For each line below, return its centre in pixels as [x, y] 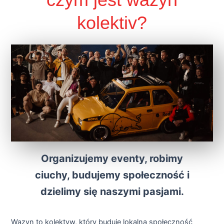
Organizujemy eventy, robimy [112, 158]
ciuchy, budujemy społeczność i [112, 175]
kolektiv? [112, 23]
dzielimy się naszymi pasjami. [112, 191]
